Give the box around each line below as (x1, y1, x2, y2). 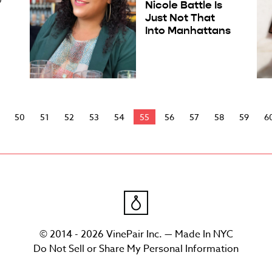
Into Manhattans (144, 23, 231, 37)
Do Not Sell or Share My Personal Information (33, 242, 239, 257)
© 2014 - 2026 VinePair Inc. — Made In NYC (39, 227, 233, 242)
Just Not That (144, 10, 215, 24)
